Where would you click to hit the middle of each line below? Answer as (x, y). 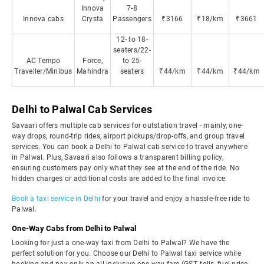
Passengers (132, 19)
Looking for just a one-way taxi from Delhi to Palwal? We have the (121, 243)
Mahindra (93, 71)
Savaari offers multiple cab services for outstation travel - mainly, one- (128, 126)
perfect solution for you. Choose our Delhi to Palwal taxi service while (126, 253)
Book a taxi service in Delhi (56, 199)
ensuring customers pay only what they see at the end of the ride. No (126, 168)
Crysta (93, 19)
